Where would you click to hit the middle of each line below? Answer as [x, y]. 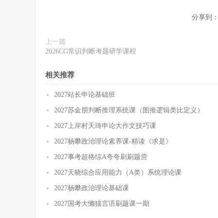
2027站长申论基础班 [85, 95]
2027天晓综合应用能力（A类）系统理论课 [118, 173]
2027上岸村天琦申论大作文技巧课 [105, 126]
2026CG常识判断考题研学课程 [91, 51]
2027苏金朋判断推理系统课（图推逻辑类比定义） [129, 110]
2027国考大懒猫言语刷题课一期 [102, 204]
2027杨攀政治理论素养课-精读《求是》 [113, 141]
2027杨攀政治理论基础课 [91, 188]
